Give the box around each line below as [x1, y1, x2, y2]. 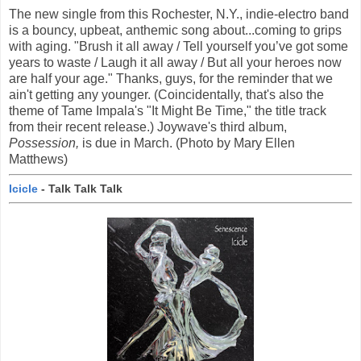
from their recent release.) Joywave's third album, [9, 120, 287, 135]
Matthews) [9, 152, 68, 167]
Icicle [9, 181, 38, 195]
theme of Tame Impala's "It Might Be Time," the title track [9, 104, 326, 118]
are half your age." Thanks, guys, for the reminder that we [9, 72, 333, 86]
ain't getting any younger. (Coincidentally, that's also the [9, 88, 324, 102]
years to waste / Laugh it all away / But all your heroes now [9, 56, 342, 70]
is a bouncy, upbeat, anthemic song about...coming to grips [9, 23, 342, 38]
